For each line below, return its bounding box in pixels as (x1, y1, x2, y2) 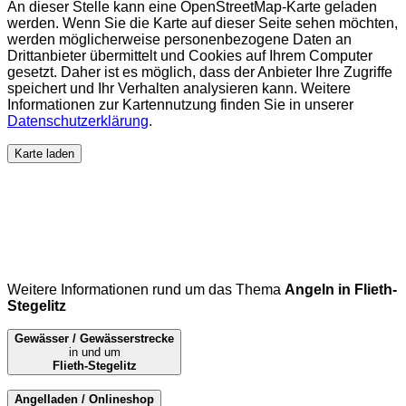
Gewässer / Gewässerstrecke (14, 332, 174, 346)
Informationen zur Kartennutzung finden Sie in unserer (7, 96, 353, 112)
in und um (68, 345, 121, 360)
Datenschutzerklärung (7, 112, 149, 129)
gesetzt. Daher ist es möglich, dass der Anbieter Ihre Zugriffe (7, 63, 392, 80)
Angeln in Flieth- (285, 282, 397, 298)
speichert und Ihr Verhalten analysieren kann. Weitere (7, 80, 351, 96)
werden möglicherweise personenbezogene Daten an (7, 31, 352, 47)
